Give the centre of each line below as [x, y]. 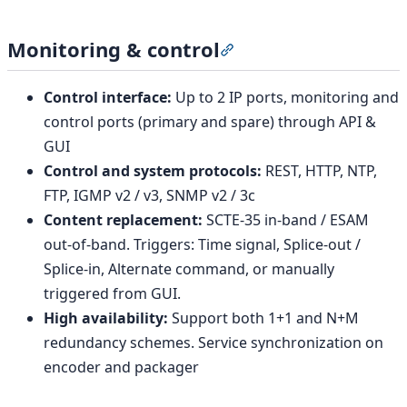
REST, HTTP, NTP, [319, 171]
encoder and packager [121, 367]
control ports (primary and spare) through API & [210, 122]
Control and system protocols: [153, 171]
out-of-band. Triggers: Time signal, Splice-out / [202, 245]
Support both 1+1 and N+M [263, 318]
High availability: [106, 318]
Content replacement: [123, 220]
